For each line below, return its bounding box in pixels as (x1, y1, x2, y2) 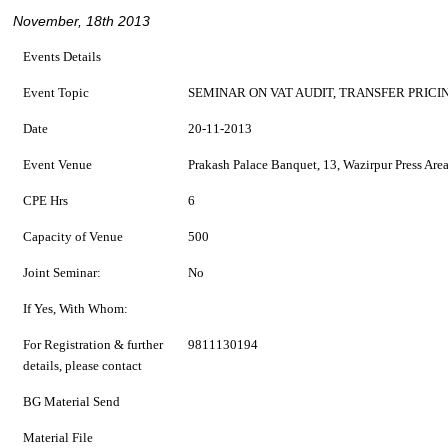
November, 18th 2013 (13, 13, 150, 29)
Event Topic (23, 85, 89, 100)
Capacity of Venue (23, 229, 123, 244)
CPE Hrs (23, 193, 68, 208)
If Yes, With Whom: (23, 301, 128, 316)
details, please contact (23, 358, 142, 373)
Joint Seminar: (23, 265, 101, 280)
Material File (23, 430, 93, 445)
